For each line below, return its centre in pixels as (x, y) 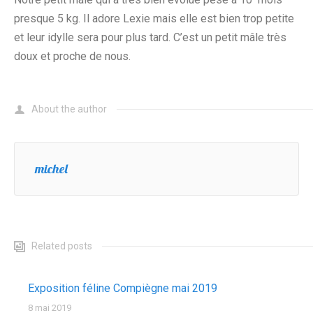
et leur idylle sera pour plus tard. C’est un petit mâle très (150, 37)
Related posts (62, 246)
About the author (69, 109)
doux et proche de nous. (72, 56)
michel (51, 169)
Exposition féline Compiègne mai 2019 (123, 288)
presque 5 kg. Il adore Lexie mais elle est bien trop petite (154, 19)
